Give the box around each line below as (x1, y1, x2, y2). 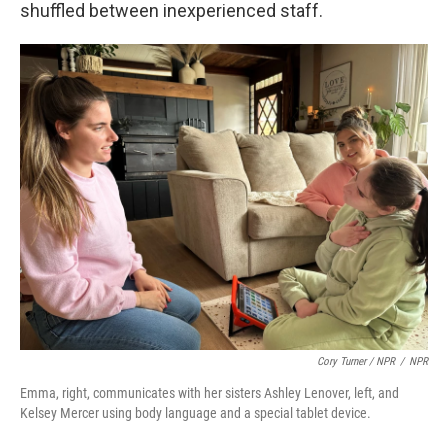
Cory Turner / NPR (317, 355, 395, 368)
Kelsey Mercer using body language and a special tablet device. (20, 405, 371, 421)
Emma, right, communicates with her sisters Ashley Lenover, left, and (20, 385, 399, 401)
